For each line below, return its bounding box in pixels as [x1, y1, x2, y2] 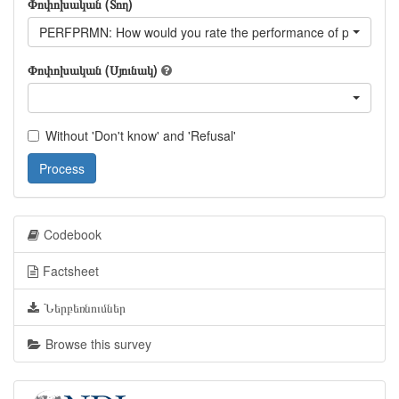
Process [39, 159, 85, 177]
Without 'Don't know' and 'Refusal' [45, 126, 236, 144]
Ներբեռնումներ [44, 298, 126, 316]
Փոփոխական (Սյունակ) [28, 61, 158, 78]
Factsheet [43, 262, 99, 280]
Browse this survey [45, 335, 151, 353]
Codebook [44, 225, 102, 243]
